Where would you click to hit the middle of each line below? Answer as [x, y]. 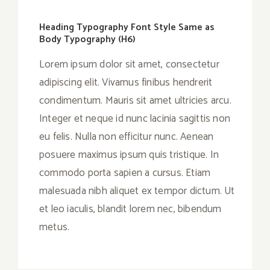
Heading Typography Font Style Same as [127, 28]
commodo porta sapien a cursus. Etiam [125, 173]
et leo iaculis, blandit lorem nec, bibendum [130, 209]
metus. [55, 228]
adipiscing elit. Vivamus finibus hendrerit [126, 83]
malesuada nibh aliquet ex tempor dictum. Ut [137, 191]
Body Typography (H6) [87, 40]
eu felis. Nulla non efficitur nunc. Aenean [127, 137]
